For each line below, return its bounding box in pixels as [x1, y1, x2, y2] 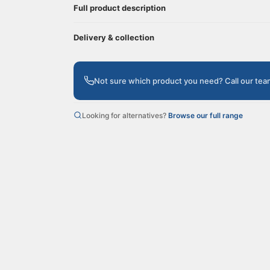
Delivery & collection [74, 33, 154, 43]
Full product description [74, 3, 166, 13]
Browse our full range [168, 111, 243, 121]
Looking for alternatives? [82, 111, 168, 121]
